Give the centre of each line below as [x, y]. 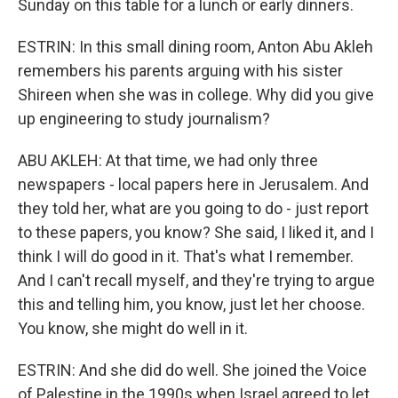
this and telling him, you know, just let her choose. [191, 304]
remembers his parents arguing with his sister [180, 71]
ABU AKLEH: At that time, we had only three [168, 160]
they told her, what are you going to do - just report [193, 208]
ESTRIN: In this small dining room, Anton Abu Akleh [195, 47]
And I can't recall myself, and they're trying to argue [196, 280]
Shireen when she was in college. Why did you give [196, 95]
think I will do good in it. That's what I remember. [186, 256]
